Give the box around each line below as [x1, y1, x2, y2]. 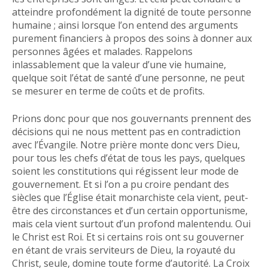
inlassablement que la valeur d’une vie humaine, [12, 58, 226, 71]
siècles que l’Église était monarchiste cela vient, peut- [12, 191, 248, 204]
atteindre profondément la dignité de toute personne [12, 5, 251, 19]
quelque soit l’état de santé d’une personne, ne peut [12, 71, 245, 84]
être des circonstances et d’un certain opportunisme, [12, 204, 248, 217]
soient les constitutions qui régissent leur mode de [12, 165, 239, 178]
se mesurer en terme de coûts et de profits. [12, 84, 205, 98]
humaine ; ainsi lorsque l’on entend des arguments [12, 19, 238, 32]
